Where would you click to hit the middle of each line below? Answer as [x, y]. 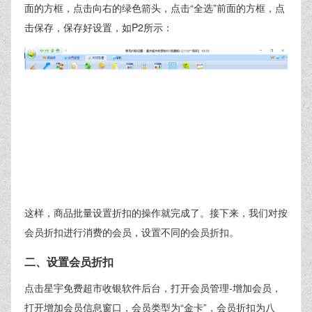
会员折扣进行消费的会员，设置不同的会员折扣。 [132, 232]
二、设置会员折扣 [69, 262]
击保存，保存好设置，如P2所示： [99, 28]
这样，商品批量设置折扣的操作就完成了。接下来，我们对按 [156, 213]
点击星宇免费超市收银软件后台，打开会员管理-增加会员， [153, 288]
